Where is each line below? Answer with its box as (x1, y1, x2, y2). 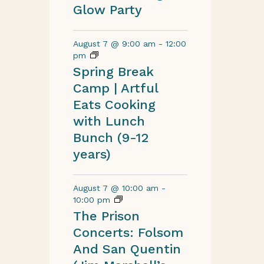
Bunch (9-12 (72, 130, 148, 145)
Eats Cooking (72, 97, 156, 112)
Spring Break (72, 64, 154, 79)
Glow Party (72, 2, 142, 17)
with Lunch (72, 114, 145, 128)
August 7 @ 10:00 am (72, 183, 159, 193)
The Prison (72, 209, 140, 223)
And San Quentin (72, 242, 181, 256)
